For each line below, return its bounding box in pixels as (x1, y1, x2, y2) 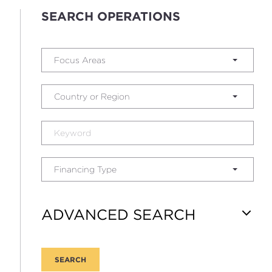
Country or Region (53, 92, 130, 101)
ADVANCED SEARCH (41, 206, 195, 223)
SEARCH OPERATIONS (41, 9, 180, 24)
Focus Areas (53, 55, 106, 65)
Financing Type (53, 165, 117, 174)
